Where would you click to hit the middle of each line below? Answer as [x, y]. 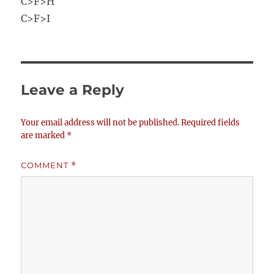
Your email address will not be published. [100, 123]
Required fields [211, 123]
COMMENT [46, 165]
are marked [44, 136]
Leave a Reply [73, 90]
